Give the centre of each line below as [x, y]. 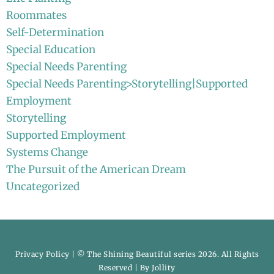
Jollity [164, 267]
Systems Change [47, 152]
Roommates [36, 15]
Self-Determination [55, 32]
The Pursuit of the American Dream [96, 169]
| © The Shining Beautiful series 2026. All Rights [164, 254]
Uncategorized [43, 186]
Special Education [51, 49]
